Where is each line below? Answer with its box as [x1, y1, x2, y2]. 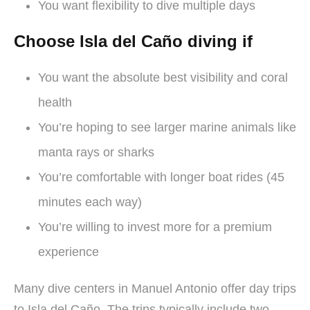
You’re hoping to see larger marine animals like [38, 120, 296, 134]
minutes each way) [38, 194, 142, 209]
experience [38, 244, 99, 259]
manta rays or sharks [38, 145, 154, 159]
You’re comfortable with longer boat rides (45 [38, 170, 284, 184]
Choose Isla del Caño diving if [14, 31, 253, 51]
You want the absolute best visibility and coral [38, 70, 288, 84]
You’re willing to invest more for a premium [38, 219, 272, 234]
